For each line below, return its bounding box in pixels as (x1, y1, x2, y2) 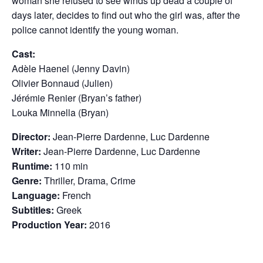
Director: (12, 130, 50, 144)
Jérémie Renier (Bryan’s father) (12, 91, 141, 105)
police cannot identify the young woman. (12, 23, 178, 37)
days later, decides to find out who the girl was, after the (12, 8, 240, 22)
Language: (12, 188, 60, 203)
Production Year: (12, 218, 87, 232)
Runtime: (12, 159, 52, 173)
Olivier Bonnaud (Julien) (12, 76, 113, 90)
